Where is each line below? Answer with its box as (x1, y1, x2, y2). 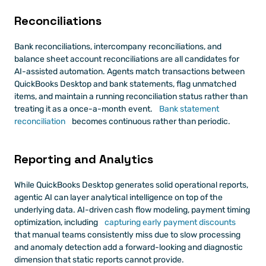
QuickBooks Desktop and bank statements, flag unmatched (14, 78, 236, 89)
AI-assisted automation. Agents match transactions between (14, 66, 245, 77)
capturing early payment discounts (103, 217, 236, 227)
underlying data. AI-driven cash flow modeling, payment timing (14, 204, 250, 215)
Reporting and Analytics (14, 151, 153, 167)
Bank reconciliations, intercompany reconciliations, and (14, 41, 221, 52)
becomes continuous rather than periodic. (70, 116, 230, 126)
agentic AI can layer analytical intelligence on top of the (14, 192, 223, 202)
